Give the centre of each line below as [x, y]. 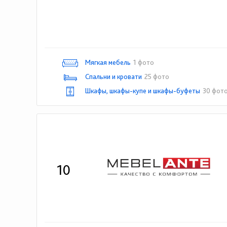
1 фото [144, 62]
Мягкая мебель [108, 62]
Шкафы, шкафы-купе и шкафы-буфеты [143, 91]
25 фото [157, 77]
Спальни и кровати [113, 77]
